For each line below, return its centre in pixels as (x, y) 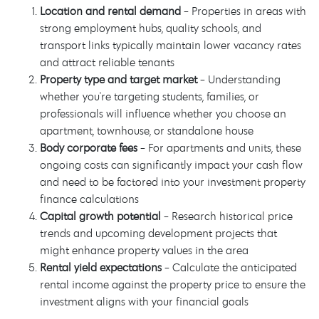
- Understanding (239, 79)
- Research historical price (227, 216)
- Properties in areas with (244, 11)
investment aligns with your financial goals (144, 301)
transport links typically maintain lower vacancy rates (171, 45)
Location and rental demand (110, 11)
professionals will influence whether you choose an (163, 113)
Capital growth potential (100, 216)
